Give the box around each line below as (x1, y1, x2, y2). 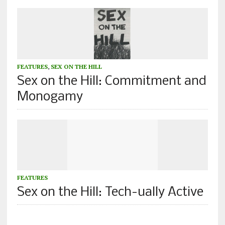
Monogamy (17, 90, 83, 104)
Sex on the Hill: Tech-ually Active (17, 186, 203, 200)
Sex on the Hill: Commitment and (17, 75, 206, 89)
